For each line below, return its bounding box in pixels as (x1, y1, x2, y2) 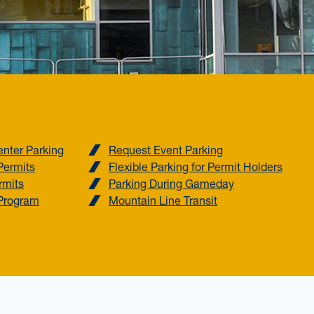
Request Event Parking (108, 142, 223, 157)
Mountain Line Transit (108, 193, 217, 207)
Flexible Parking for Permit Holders (108, 159, 282, 174)
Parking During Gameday (108, 176, 234, 191)
